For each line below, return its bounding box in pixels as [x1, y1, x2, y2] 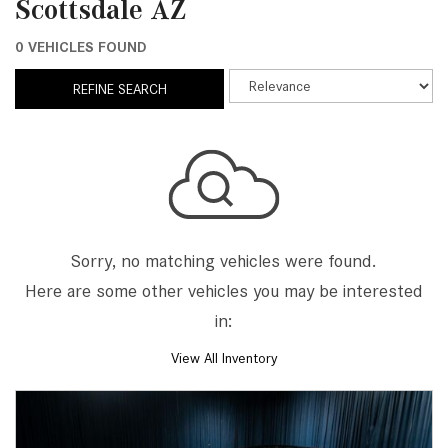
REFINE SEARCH [72, 81, 167, 97]
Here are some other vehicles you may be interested [25, 280, 423, 301]
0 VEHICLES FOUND [15, 39, 146, 55]
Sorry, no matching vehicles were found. [71, 250, 377, 271]
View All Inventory [170, 350, 278, 366]
